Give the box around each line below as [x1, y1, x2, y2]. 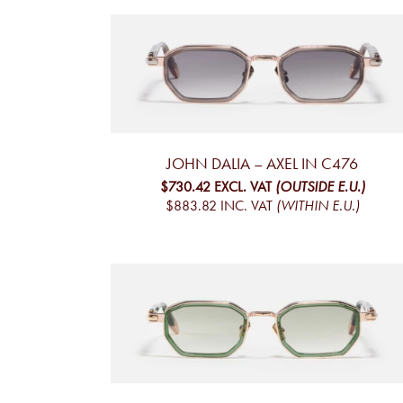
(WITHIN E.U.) [275, 197, 360, 215]
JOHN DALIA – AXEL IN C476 [166, 154, 359, 175]
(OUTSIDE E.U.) [274, 178, 365, 196]
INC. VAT [219, 197, 273, 215]
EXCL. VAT [213, 178, 272, 196]
